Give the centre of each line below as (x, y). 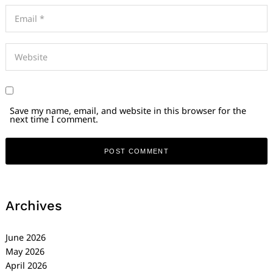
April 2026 (26, 265)
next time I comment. (54, 119)
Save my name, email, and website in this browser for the (128, 110)
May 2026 (25, 251)
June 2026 (26, 237)
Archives (34, 206)
